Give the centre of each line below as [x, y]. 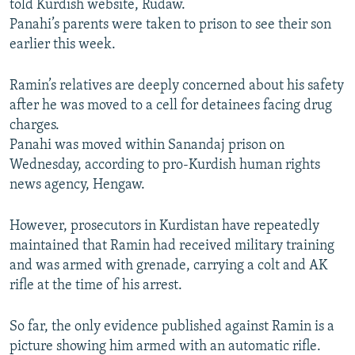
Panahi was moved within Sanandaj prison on [147, 146]
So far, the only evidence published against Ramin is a [172, 327]
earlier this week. [63, 45]
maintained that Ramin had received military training [172, 246]
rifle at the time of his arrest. [96, 286]
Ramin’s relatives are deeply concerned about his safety [177, 86]
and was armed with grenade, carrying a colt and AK [169, 266]
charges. [34, 126]
